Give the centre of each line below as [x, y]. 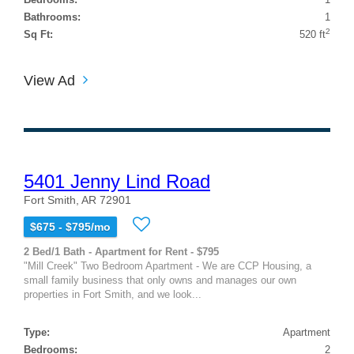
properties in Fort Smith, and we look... [113, 294]
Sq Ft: [38, 34]
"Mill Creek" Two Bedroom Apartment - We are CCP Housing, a [168, 265]
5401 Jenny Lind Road [117, 181]
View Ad [49, 80]
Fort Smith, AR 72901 [77, 200]
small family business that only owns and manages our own [160, 280]
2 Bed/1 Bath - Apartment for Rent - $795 [121, 251]
